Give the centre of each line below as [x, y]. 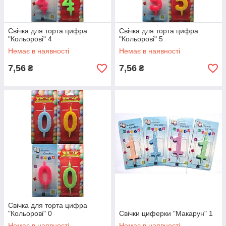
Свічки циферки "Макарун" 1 [166, 213]
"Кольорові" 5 [141, 39]
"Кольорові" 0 [30, 213]
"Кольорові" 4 [30, 39]
